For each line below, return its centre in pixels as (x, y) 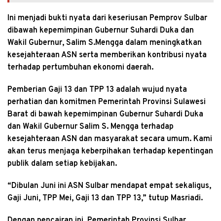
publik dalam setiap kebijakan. (62, 164)
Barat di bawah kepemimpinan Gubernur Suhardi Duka (105, 115)
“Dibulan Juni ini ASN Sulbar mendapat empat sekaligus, (109, 186)
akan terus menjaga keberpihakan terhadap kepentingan (110, 152)
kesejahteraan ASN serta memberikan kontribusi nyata (107, 55)
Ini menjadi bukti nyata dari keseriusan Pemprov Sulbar (107, 18)
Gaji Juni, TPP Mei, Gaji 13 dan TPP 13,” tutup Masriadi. (105, 199)
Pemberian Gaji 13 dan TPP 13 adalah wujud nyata (97, 90)
